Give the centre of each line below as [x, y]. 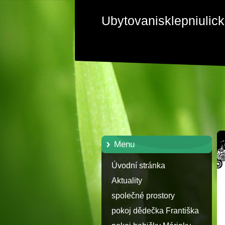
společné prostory [143, 195]
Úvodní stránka [138, 165]
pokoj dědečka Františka [155, 210]
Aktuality [127, 180]
